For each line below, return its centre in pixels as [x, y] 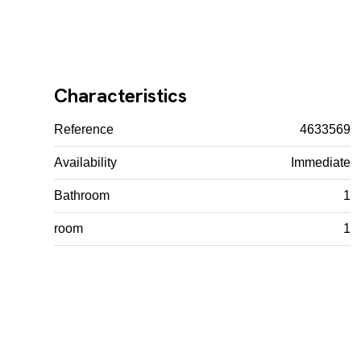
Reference [84, 129]
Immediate [321, 162]
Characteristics [121, 95]
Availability [86, 162]
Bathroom [82, 195]
